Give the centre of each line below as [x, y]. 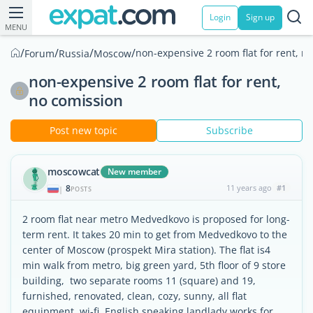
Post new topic [83, 130]
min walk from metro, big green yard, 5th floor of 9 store [154, 265]
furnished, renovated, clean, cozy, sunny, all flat [134, 296]
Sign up [260, 17]
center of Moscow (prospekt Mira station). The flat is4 [146, 250]
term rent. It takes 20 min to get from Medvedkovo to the [155, 234]
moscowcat [74, 172]
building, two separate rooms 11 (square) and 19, [139, 281]
